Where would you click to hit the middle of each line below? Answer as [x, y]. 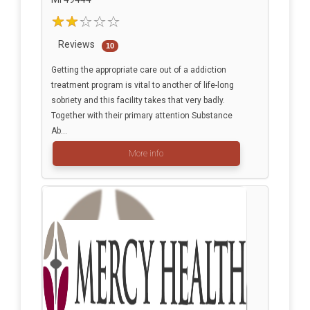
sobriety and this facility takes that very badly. [138, 101]
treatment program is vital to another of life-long [142, 85]
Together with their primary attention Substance [142, 116]
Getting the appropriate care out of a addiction [138, 70]
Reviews [76, 45]
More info [146, 154]
